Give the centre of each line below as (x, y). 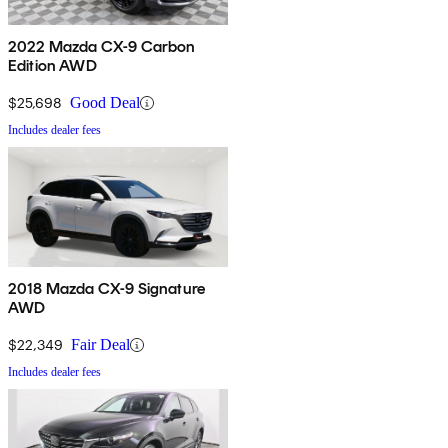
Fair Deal (100, 345)
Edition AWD (52, 66)
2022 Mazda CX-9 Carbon (102, 47)
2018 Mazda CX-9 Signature (106, 289)
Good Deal (105, 103)
